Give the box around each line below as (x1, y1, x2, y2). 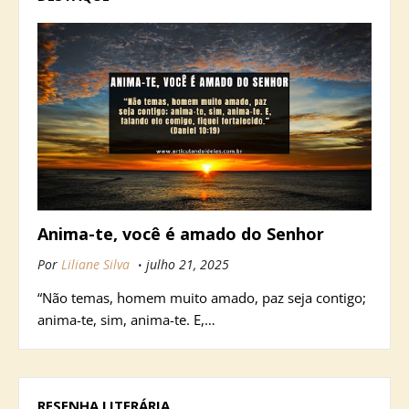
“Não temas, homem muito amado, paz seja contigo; (37, 288, 366, 307)
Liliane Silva (61, 255, 130, 273)
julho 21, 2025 (146, 255, 229, 273)
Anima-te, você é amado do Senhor (37, 222, 324, 245)
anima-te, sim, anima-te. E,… (37, 309, 215, 329)
